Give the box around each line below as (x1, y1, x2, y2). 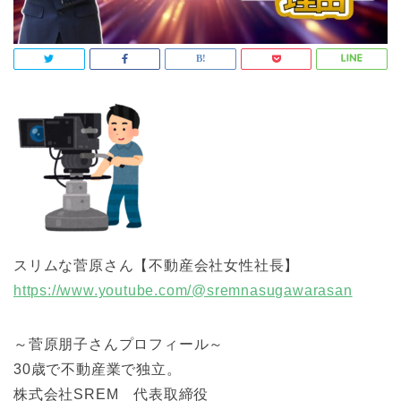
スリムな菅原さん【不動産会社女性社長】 (13, 258, 300, 274)
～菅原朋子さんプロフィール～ (13, 337, 225, 353)
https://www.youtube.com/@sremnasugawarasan (13, 283, 353, 299)
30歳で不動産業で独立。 (13, 362, 182, 378)
